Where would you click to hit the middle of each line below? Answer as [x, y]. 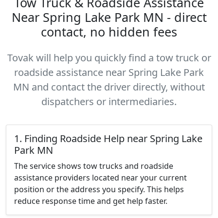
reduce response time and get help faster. [91, 201]
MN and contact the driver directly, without [109, 87]
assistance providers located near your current [100, 178]
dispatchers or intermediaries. [109, 101]
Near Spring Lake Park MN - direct [109, 17]
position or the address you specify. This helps [99, 189]
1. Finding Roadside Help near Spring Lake [108, 138]
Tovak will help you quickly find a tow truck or [109, 58]
